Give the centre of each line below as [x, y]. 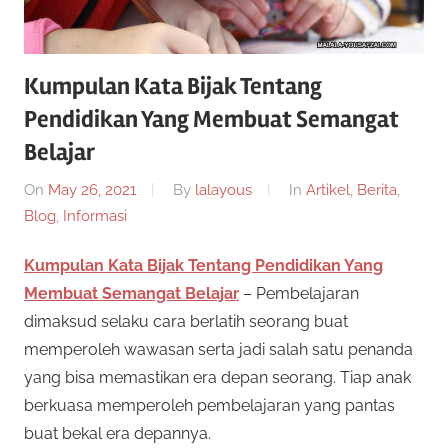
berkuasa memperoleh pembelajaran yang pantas [209, 406]
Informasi [95, 215]
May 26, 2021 [92, 189]
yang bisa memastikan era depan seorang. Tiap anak [217, 378]
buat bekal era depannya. [117, 434]
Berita [377, 189]
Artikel [328, 189]
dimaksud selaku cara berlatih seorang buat [186, 322]
